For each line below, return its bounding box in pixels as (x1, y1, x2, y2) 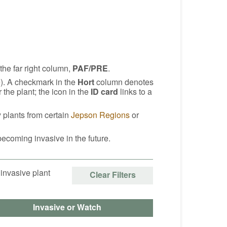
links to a (118, 85, 152, 97)
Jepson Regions (71, 108, 130, 121)
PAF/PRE (72, 62, 108, 74)
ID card (91, 85, 118, 97)
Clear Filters (89, 168, 136, 180)
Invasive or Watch (32, 201, 101, 213)
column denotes (94, 75, 154, 88)
